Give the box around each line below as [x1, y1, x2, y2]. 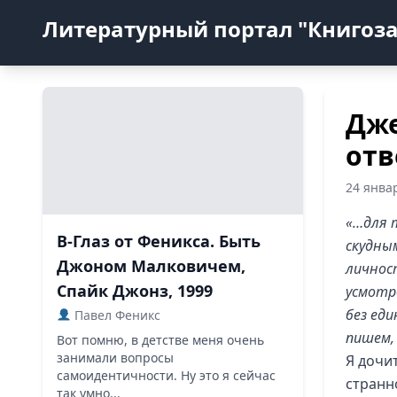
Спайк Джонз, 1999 [57, 280, 213, 301]
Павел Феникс [70, 307, 160, 323]
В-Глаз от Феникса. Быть [57, 230, 261, 252]
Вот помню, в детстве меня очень [57, 331, 264, 348]
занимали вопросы [57, 349, 174, 366]
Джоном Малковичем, [57, 255, 245, 276]
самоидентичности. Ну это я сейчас [57, 367, 276, 384]
